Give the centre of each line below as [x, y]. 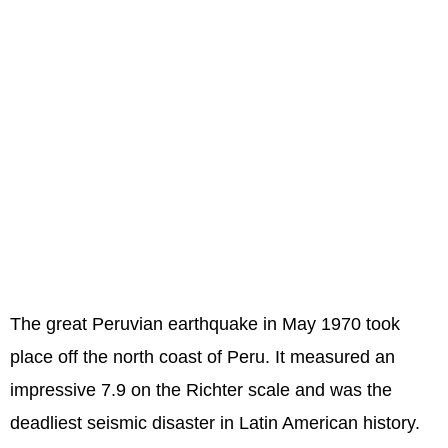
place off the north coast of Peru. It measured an [202, 357]
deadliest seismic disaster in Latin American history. [215, 423]
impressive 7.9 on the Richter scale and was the [201, 390]
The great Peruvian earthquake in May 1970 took [205, 324]
